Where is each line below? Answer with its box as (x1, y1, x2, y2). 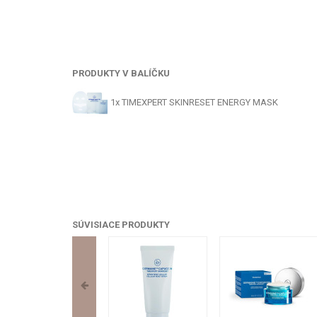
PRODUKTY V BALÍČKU (72, 68, 170, 79)
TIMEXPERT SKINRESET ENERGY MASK (122, 97, 278, 108)
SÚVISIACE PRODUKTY (72, 219, 170, 230)
